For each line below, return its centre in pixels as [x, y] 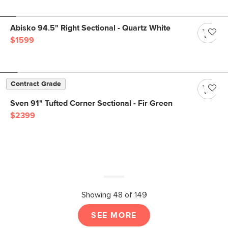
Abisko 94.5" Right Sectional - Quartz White [90, 28]
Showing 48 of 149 [114, 195]
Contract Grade [36, 84]
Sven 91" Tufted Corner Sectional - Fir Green [91, 103]
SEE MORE [114, 215]
